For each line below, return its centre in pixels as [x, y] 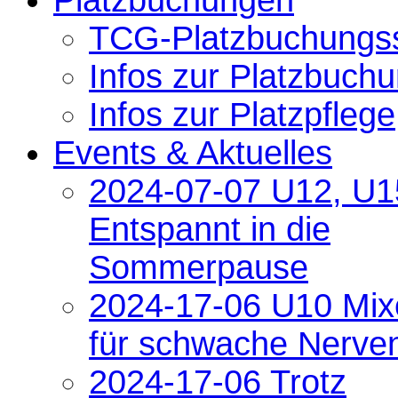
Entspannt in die [210, 229]
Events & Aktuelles [193, 152]
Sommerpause [199, 267]
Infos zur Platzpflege [242, 114]
